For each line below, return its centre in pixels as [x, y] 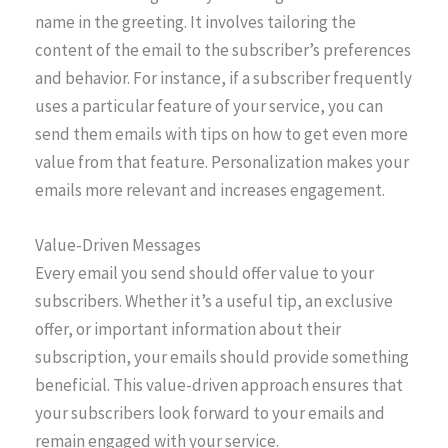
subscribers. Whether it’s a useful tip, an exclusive [214, 300]
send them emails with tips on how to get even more [221, 133]
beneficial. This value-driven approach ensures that [219, 384]
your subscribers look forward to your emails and [210, 412]
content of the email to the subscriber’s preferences [223, 49]
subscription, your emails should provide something [222, 356]
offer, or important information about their [188, 328]
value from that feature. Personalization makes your [222, 161]
